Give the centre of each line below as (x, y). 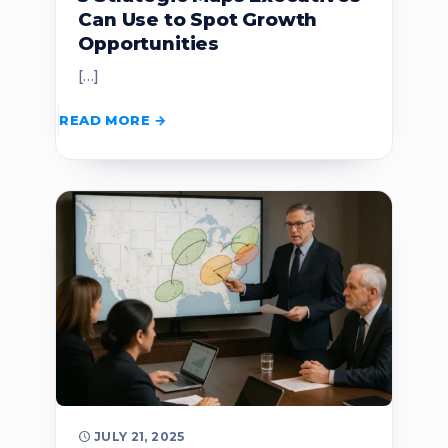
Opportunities (148, 44)
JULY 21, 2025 (139, 436)
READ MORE (104, 120)
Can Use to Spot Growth (198, 20)
